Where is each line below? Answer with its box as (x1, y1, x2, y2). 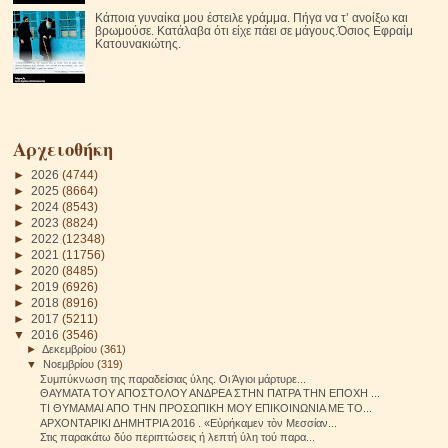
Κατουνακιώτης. (94, 36, 181, 50)
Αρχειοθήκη (13, 135, 113, 163)
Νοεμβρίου (43, 358, 98, 371)
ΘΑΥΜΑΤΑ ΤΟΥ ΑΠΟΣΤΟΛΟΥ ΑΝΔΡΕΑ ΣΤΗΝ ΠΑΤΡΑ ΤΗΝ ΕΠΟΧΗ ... (40, 387, 381, 400)
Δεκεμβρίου (42, 343, 101, 356)
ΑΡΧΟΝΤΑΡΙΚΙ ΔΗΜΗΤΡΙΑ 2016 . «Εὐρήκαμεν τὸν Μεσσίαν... (40, 416, 338, 429)
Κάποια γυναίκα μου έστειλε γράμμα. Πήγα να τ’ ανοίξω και (94, 10, 408, 24)
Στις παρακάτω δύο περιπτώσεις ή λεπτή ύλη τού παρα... (40, 431, 316, 444)
